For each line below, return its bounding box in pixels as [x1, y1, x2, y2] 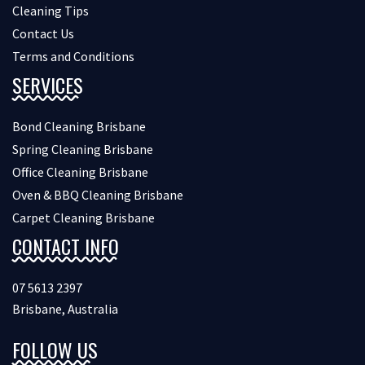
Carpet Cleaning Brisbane [12, 209, 155, 226]
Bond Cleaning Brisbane [12, 118, 146, 135]
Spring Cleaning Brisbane [12, 141, 153, 158]
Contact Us [12, 25, 74, 42]
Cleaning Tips [12, 2, 89, 20]
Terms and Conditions [12, 48, 134, 65]
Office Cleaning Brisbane [12, 164, 148, 181]
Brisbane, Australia [12, 301, 118, 318]
